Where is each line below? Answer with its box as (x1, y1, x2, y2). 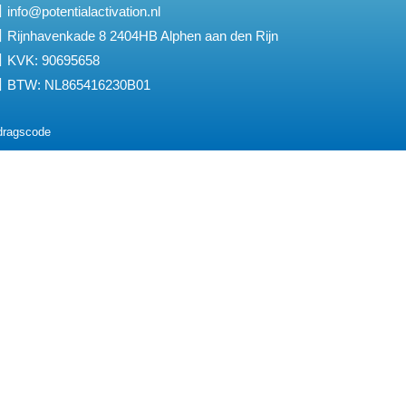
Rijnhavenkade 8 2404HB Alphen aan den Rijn (7, 27, 278, 43)
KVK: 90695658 (7, 52, 100, 68)
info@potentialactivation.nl (7, 3, 160, 19)
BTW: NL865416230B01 (7, 76, 150, 92)
